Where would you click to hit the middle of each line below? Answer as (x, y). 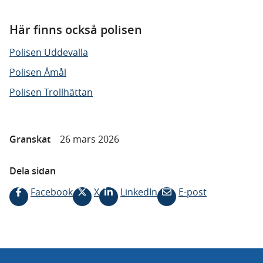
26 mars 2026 (90, 139)
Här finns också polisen (76, 30)
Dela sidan (33, 171)
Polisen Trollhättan (51, 92)
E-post (193, 192)
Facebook (52, 192)
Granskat (30, 139)
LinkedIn (139, 192)
